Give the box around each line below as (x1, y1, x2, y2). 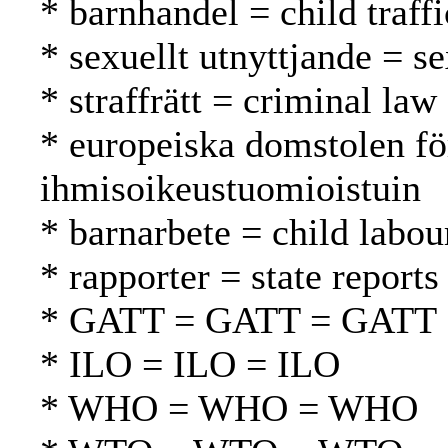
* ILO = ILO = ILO (40, 343, 340, 386)
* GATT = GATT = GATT (40, 299, 437, 342)
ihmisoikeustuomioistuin (40, 167, 421, 210)
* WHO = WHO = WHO (40, 387, 418, 430)
